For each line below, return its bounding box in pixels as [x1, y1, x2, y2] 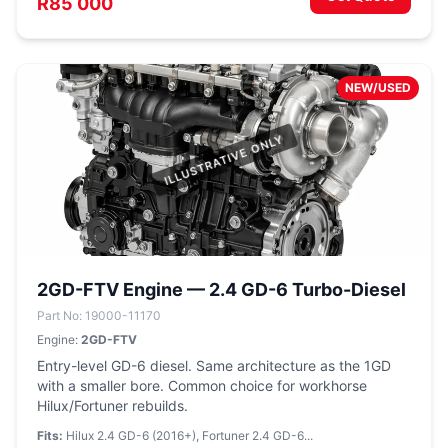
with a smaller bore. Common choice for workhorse [37, 377, 367, 394]
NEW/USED [345, 80, 411, 95]
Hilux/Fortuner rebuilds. [37, 397, 188, 414]
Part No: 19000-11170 [37, 308, 161, 323]
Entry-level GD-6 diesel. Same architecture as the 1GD [37, 357, 391, 374]
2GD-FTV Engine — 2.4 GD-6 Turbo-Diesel [37, 279, 406, 300]
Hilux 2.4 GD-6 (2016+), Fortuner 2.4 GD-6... [63, 428, 313, 443]
